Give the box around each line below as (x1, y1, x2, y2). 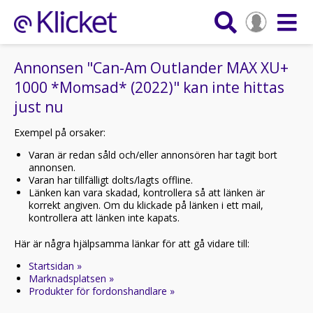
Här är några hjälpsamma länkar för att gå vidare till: (14, 237, 249, 250)
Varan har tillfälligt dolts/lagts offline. (29, 173, 193, 187)
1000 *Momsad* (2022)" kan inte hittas (14, 78, 284, 97)
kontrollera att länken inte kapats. (29, 211, 180, 224)
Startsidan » (29, 259, 82, 272)
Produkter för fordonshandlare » (29, 284, 175, 298)
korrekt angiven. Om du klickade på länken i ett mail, (29, 198, 263, 212)
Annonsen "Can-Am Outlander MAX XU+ (14, 58, 289, 78)
